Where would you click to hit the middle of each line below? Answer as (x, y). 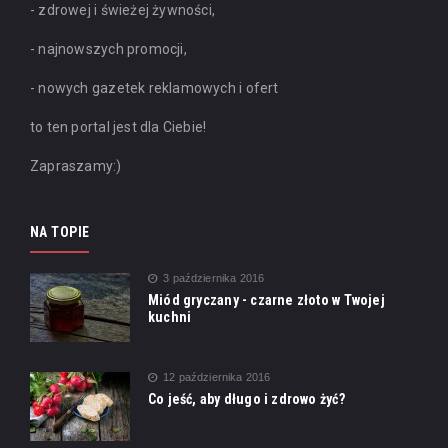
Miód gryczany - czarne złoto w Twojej (266, 299)
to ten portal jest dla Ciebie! (118, 126)
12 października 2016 (217, 376)
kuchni (170, 316)
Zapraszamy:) (76, 165)
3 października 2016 (214, 277)
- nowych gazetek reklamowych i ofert (154, 87)
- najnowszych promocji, (108, 48)
